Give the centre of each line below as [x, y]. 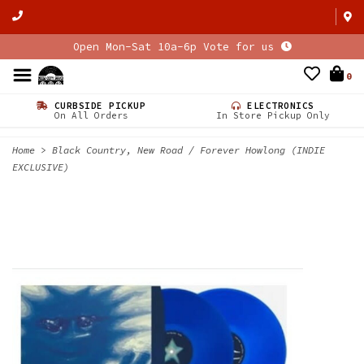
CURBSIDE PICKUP [97, 106]
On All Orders [91, 115]
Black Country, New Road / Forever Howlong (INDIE [188, 150]
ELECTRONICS [277, 106]
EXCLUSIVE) [41, 167]
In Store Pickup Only [273, 115]
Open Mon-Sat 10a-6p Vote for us [177, 47]
